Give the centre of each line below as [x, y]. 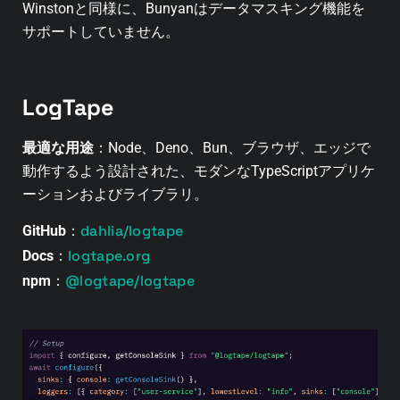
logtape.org [109, 255]
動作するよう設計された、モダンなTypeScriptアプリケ [199, 171]
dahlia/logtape [132, 230]
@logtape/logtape [130, 280]
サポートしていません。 [101, 31]
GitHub [44, 230]
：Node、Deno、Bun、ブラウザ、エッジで [232, 147]
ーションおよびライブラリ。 [115, 194]
